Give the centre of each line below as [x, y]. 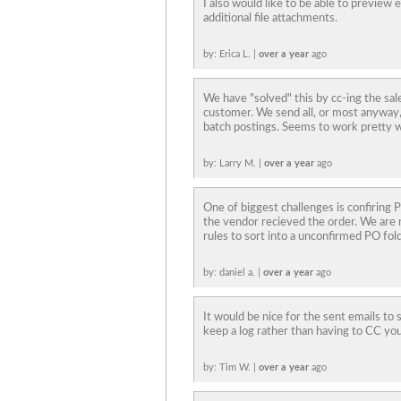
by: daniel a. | [233, 273]
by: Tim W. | [231, 367]
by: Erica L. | [231, 54]
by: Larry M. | [234, 163]
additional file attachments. [270, 18]
